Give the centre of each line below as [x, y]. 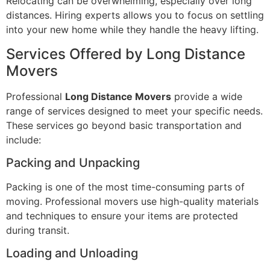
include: [24, 140]
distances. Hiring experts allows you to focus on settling [135, 15]
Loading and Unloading [72, 253]
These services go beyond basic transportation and [124, 125]
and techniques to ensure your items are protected [122, 215]
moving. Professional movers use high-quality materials [132, 201]
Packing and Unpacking [73, 162]
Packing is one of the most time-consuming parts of [125, 187]
